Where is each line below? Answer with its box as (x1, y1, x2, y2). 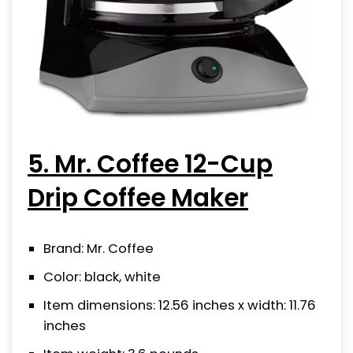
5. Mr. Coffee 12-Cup (28, 146, 273, 181)
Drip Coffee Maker (28, 180, 248, 215)
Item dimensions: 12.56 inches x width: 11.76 (43, 295, 316, 314)
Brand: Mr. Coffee (43, 239, 154, 258)
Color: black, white (43, 267, 161, 286)
